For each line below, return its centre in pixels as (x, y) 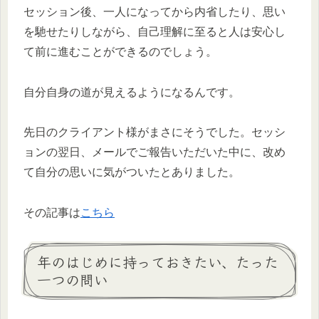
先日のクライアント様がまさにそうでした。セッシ (155, 132)
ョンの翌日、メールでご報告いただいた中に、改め (155, 152)
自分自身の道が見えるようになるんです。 (132, 92)
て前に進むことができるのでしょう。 (120, 51)
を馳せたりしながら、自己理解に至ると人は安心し (155, 31)
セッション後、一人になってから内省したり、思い (155, 11)
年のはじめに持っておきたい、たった (158, 262)
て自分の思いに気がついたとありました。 (132, 172)
